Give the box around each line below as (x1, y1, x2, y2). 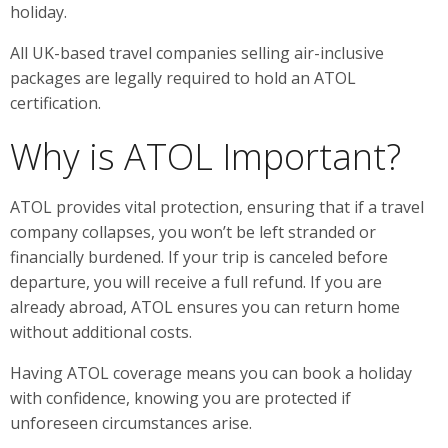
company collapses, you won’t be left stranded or (10, 220, 376, 243)
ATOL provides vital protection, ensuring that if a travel (10, 195, 424, 218)
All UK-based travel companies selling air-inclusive (10, 41, 384, 64)
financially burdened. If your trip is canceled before (10, 245, 388, 268)
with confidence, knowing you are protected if (10, 386, 351, 409)
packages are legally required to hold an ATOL (10, 66, 356, 89)
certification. (10, 91, 101, 114)
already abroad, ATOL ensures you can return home (10, 295, 400, 318)
